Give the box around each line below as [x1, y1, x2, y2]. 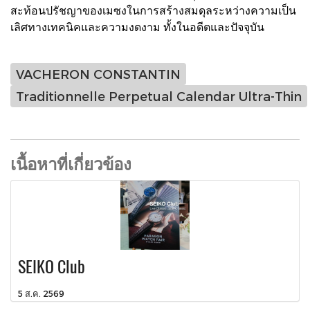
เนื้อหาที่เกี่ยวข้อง [10, 152, 131, 174]
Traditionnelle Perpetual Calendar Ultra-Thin [16, 89, 302, 104]
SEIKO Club [18, 255, 85, 277]
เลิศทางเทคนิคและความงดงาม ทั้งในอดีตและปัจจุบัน [10, 19, 264, 33]
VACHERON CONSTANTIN [16, 66, 181, 82]
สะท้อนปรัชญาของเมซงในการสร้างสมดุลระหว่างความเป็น [10, 3, 296, 17]
